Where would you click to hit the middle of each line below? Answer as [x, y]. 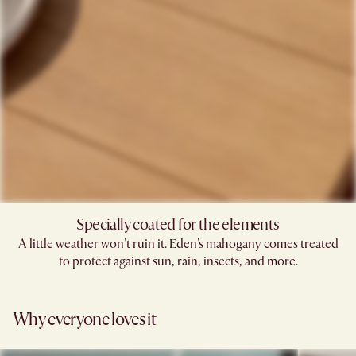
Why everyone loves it [85, 319]
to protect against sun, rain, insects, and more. [178, 261]
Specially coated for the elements [178, 224]
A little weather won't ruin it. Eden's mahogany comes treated [178, 244]
